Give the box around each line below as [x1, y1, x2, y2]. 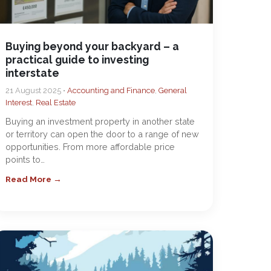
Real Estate [36, 98, 76, 107]
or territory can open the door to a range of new [5, 129, 200, 139]
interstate [5, 67, 60, 79]
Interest [5, 98, 33, 107]
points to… [5, 154, 45, 165]
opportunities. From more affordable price [5, 142, 175, 152]
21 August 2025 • [5, 86, 68, 95]
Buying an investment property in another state [5, 116, 195, 126]
